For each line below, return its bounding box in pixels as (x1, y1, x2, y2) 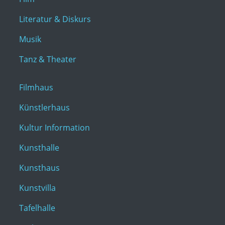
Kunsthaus (19, 162, 60, 173)
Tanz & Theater (19, 54, 76, 65)
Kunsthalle (19, 142, 59, 153)
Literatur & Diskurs (19, 14, 91, 25)
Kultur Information (19, 122, 90, 133)
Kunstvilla (19, 182, 56, 193)
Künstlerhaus (19, 102, 70, 113)
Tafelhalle (19, 202, 55, 213)
